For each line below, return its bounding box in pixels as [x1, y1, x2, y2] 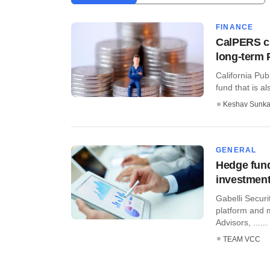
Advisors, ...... [216, 217, 268, 227]
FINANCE [216, 23, 254, 31]
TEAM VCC [223, 234, 260, 243]
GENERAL [216, 145, 257, 154]
